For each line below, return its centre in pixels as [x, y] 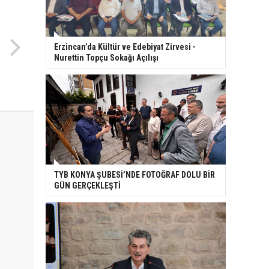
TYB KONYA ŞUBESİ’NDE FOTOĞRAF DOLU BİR [134, 175]
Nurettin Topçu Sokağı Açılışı [106, 58]
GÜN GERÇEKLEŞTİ [87, 186]
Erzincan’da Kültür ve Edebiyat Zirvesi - [125, 47]
